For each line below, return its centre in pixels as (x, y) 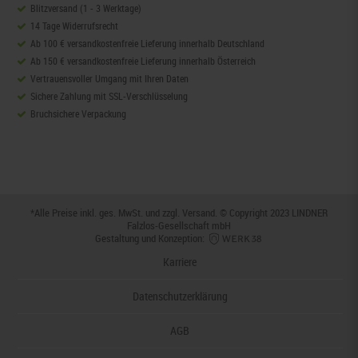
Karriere (180, 262)
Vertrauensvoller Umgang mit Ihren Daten (109, 78)
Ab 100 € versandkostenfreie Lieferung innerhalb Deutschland (147, 43)
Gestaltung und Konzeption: (151, 238)
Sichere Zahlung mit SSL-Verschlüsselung (109, 95)
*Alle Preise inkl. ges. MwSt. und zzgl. (106, 212)
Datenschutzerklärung (180, 296)
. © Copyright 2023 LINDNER (271, 212)
